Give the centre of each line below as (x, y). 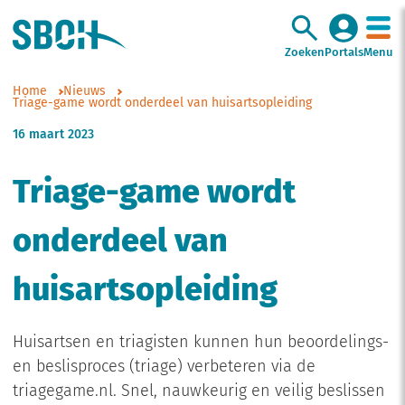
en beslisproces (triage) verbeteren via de (164, 367)
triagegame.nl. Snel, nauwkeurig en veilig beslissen (198, 392)
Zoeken (304, 52)
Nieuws (84, 92)
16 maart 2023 (53, 135)
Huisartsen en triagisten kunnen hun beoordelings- (200, 343)
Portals (344, 52)
